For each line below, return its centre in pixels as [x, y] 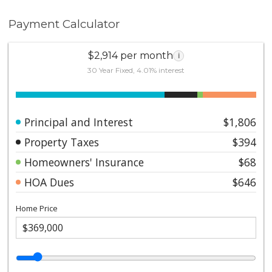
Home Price [37, 208]
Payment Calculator [64, 24]
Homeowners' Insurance [84, 162]
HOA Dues [49, 182]
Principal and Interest [79, 122]
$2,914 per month [131, 55]
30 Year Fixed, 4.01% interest [136, 70]
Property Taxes [62, 142]
